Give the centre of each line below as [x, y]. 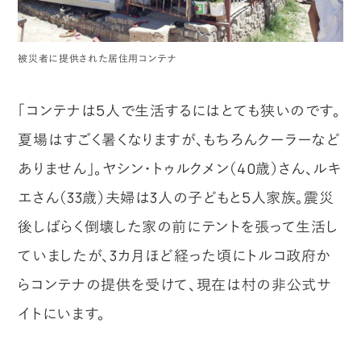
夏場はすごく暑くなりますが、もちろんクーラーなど [179, 139]
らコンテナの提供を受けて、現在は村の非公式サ [175, 284]
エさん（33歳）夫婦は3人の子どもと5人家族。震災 [176, 197]
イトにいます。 [62, 313]
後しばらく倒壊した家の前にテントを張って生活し [178, 226]
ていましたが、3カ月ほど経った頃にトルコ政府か [175, 255]
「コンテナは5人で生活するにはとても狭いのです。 [179, 110]
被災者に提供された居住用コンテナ [97, 58]
